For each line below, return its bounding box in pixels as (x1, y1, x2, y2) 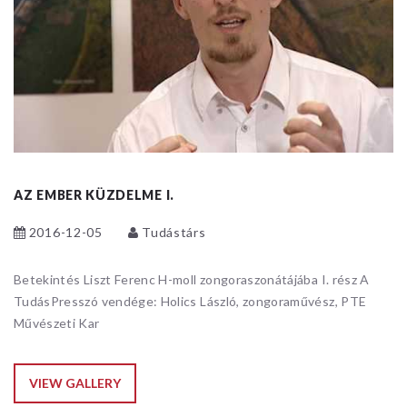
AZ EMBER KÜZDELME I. (14, 187, 174, 203)
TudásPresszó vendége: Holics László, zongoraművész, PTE (14, 293, 367, 310)
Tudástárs (142, 224, 206, 241)
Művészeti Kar (14, 315, 100, 332)
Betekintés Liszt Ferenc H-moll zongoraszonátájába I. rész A (14, 272, 370, 288)
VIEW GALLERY (29, 375, 121, 392)
